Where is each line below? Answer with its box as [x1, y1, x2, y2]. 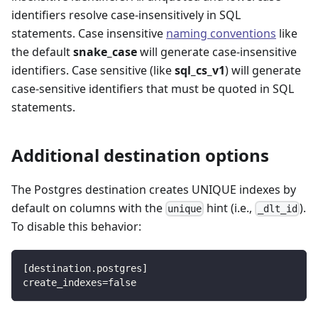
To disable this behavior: [11, 218, 141, 234]
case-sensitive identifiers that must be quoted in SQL [11, 80, 294, 97]
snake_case [73, 43, 137, 60]
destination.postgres [28, 262, 142, 274]
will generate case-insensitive [137, 43, 297, 60]
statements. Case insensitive [11, 25, 166, 41]
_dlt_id [257, 202, 297, 214]
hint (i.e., [204, 199, 256, 216]
